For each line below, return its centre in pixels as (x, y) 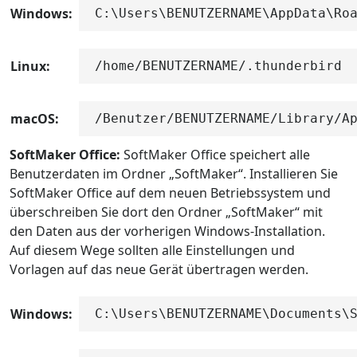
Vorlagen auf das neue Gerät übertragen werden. (159, 269)
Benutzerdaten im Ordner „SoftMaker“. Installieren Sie (174, 173)
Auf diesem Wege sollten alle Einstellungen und (152, 250)
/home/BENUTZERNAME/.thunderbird (218, 65)
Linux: (30, 66)
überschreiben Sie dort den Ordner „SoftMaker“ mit (166, 212)
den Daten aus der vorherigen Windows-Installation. (167, 231)
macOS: (35, 118)
